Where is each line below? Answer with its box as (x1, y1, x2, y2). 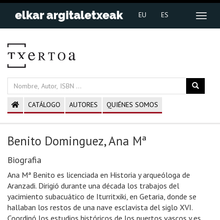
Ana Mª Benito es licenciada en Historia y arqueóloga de (7, 170, 190, 180)
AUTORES (69, 100, 98, 109)
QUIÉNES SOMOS (107, 100, 158, 109)
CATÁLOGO (28, 100, 60, 109)
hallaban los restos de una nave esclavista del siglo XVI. (7, 202, 192, 212)
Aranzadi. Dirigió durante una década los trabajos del (7, 181, 179, 191)
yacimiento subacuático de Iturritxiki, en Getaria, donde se (7, 192, 196, 201)
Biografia (7, 154, 41, 165)
